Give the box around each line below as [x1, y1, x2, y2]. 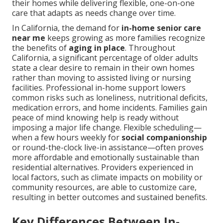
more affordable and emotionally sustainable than [12, 152, 199, 163]
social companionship [121, 132, 207, 143]
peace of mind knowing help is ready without [12, 112, 179, 123]
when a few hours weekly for [12, 132, 121, 143]
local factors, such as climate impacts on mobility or [12, 172, 203, 183]
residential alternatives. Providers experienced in [12, 162, 193, 173]
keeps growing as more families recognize [45, 32, 205, 44]
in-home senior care [121, 22, 201, 34]
